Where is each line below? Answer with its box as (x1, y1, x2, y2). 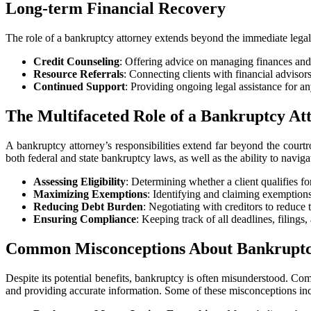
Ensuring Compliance (33, 212, 136, 225)
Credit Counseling (33, 56, 119, 68)
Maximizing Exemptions (33, 187, 147, 200)
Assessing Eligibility (33, 175, 126, 187)
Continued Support (33, 81, 125, 93)
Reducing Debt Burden (33, 200, 143, 212)
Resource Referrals (33, 68, 124, 81)
